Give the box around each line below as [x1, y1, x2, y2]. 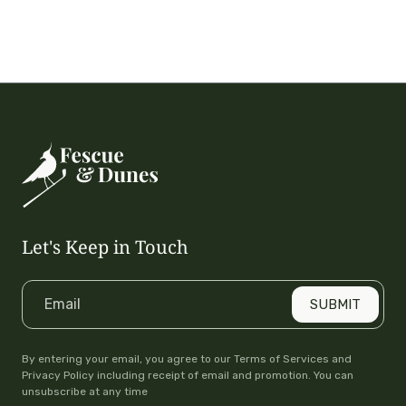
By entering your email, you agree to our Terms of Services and [22, 353, 352, 366]
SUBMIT [310, 296, 361, 314]
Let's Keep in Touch [22, 235, 188, 260]
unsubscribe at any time [22, 385, 148, 399]
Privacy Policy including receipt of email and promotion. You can [22, 369, 353, 382]
